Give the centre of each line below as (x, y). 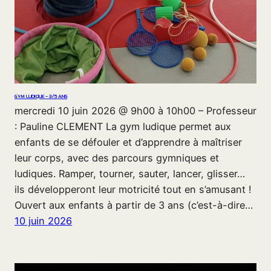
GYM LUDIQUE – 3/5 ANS (41, 96)
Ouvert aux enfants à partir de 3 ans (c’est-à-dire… (134, 205)
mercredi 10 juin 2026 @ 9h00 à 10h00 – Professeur (135, 111)
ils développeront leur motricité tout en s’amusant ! (133, 190)
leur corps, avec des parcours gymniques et (117, 158)
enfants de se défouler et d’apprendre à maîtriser (128, 142)
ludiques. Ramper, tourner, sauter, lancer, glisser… (130, 174)
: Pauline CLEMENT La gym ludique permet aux (123, 127)
